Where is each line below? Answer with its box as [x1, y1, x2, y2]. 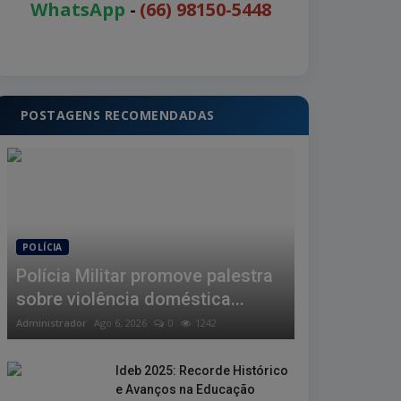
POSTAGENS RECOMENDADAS [21, 107, 215, 124]
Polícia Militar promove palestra [16, 265, 273, 287]
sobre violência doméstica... [16, 288, 244, 311]
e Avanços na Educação [115, 382, 255, 397]
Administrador [16, 316, 87, 330]
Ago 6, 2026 [94, 316, 147, 330]
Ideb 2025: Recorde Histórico [115, 363, 288, 379]
